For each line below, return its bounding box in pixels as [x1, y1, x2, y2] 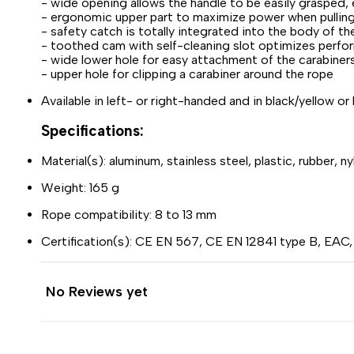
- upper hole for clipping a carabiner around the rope [41, 66, 333, 81]
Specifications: [41, 122, 144, 141]
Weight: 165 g [41, 180, 119, 196]
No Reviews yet [46, 283, 148, 301]
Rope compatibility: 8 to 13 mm [41, 207, 217, 223]
